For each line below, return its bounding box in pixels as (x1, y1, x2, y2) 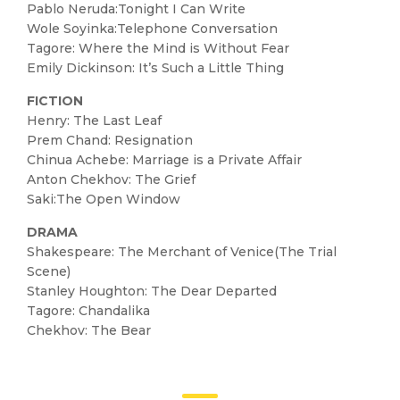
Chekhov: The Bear (27, 322, 151, 338)
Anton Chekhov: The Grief (27, 171, 196, 187)
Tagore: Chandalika (27, 303, 150, 319)
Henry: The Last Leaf (27, 112, 162, 129)
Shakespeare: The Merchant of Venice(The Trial (27, 244, 337, 260)
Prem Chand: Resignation (27, 132, 193, 148)
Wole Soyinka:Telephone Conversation (27, 21, 278, 37)
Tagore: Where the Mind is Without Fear (27, 40, 289, 56)
